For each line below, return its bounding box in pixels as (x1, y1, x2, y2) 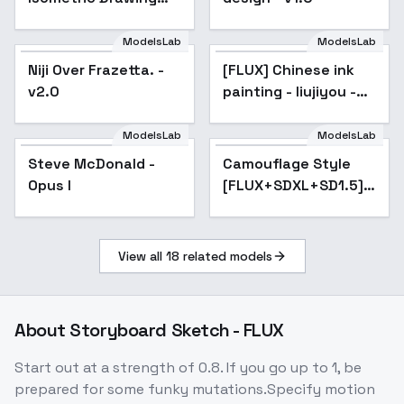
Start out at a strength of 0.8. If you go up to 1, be (14, 358, 362, 378)
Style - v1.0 (28, 10, 108, 30)
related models (179, 248, 272, 265)
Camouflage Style (223, 154, 351, 174)
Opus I (28, 176, 71, 196)
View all (117, 248, 166, 265)
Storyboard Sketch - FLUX (69, 318, 284, 343)
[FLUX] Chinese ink (223, 60, 354, 80)
